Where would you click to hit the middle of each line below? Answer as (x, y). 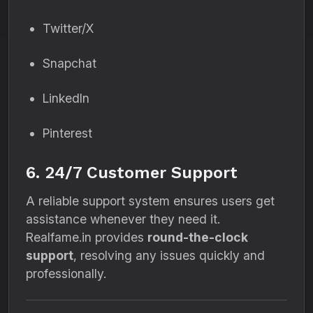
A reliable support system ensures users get (150, 201)
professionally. (66, 274)
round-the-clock (198, 237)
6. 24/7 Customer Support (132, 173)
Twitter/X (68, 28)
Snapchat (70, 63)
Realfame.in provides (87, 237)
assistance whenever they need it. (123, 219)
